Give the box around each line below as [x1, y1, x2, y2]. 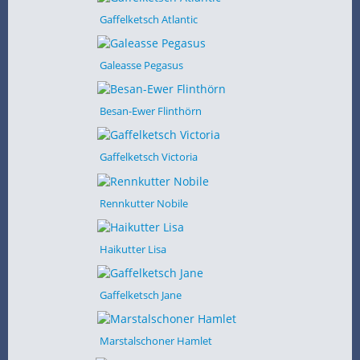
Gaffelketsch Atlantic [99, 11, 198, 27]
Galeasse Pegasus [99, 57, 183, 72]
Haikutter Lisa [99, 241, 166, 256]
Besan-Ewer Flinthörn [99, 104, 202, 118]
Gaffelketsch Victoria [99, 149, 198, 165]
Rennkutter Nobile [99, 195, 188, 211]
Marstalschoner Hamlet [99, 333, 212, 349]
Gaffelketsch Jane [99, 288, 182, 302]
